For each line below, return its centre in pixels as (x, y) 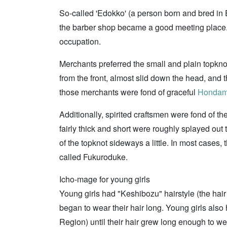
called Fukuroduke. (93, 157)
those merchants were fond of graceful (128, 92)
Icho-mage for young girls (105, 179)
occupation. (80, 41)
